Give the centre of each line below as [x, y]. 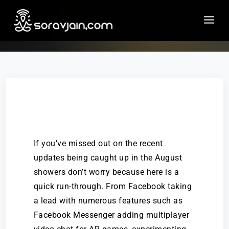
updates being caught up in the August [108, 158]
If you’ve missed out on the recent [98, 143]
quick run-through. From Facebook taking [113, 186]
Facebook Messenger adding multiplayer [111, 215]
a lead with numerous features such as [108, 201]
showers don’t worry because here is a [106, 172]
